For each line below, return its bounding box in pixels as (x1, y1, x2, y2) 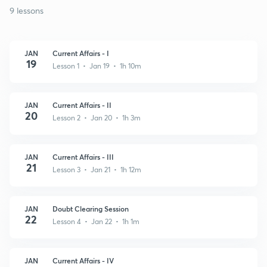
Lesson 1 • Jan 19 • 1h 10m (52, 61, 141, 70)
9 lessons (10, 4, 44, 16)
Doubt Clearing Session (52, 203, 129, 213)
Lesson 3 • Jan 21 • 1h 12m (52, 164, 141, 174)
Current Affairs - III (52, 151, 114, 162)
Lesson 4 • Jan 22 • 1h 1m (52, 216, 139, 226)
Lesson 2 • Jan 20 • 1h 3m (52, 113, 141, 122)
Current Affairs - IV (52, 255, 114, 265)
